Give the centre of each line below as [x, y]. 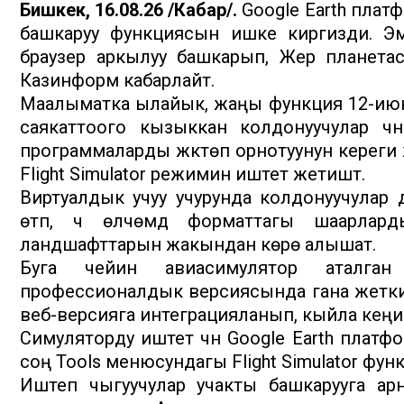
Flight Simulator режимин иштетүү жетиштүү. [193, 174]
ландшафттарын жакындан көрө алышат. [198, 245]
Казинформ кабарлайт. [117, 81]
